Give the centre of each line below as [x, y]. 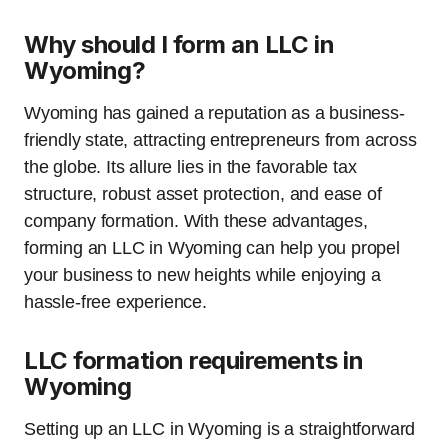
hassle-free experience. [115, 302]
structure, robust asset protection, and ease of [203, 194]
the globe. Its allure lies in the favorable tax [190, 167]
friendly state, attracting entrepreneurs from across [220, 140]
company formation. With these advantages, [196, 221]
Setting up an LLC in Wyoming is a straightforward [220, 429]
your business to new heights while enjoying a [202, 275]
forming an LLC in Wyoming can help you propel [212, 248]
